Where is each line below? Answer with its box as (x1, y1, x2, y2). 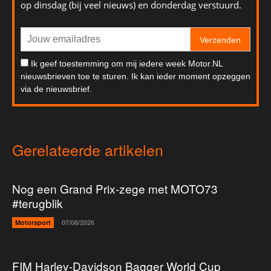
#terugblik (12, 194, 63, 211)
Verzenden (200, 34, 241, 45)
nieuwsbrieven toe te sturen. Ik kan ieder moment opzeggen (21, 71, 250, 81)
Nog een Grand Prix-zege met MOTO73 (12, 180, 218, 197)
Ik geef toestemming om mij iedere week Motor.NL (31, 58, 223, 68)
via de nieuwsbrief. (21, 83, 92, 94)
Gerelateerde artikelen (12, 138, 163, 160)
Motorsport (15, 217, 51, 227)
